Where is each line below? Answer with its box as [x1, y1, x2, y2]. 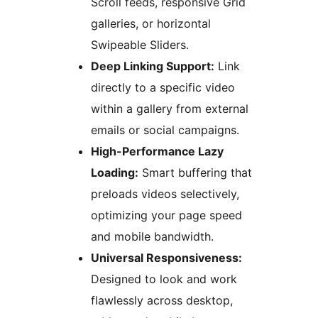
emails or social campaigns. [91, 123, 239, 138]
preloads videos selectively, [91, 187, 239, 202]
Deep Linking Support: [91, 59, 214, 74]
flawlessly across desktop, [91, 293, 233, 308]
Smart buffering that [138, 165, 252, 180]
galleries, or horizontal [91, 16, 211, 31]
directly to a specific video [91, 80, 235, 95]
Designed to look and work [91, 272, 237, 287]
